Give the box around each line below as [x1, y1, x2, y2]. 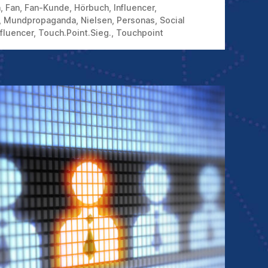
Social [160, 15, 185, 26]
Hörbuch [74, 2, 109, 13]
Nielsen [81, 15, 112, 26]
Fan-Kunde [25, 2, 69, 13]
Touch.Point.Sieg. [38, 28, 111, 38]
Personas [117, 15, 155, 26]
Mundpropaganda [4, 15, 76, 26]
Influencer [114, 2, 154, 13]
